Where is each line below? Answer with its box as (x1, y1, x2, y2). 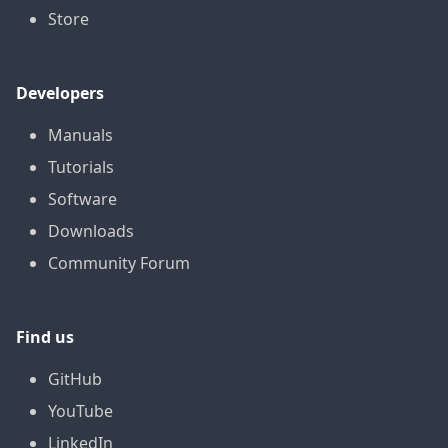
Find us (16, 326, 74, 349)
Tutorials (48, 156, 114, 179)
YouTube (48, 400, 113, 423)
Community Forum (48, 252, 190, 275)
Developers (16, 82, 104, 105)
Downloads (48, 220, 134, 243)
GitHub (48, 368, 102, 391)
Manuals (48, 124, 113, 147)
